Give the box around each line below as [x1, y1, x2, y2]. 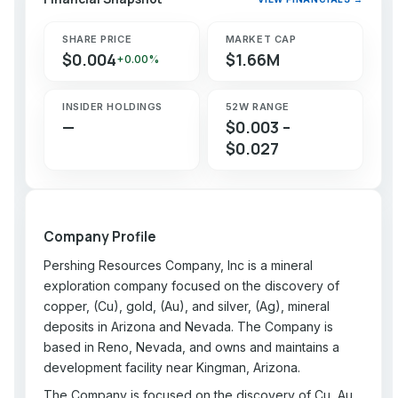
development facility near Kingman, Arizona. [44, 359, 300, 375]
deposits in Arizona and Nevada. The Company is [44, 318, 333, 334]
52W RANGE [225, 99, 290, 113]
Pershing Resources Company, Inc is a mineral [44, 257, 313, 273]
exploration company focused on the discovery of [44, 277, 339, 293]
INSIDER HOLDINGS [62, 99, 163, 113]
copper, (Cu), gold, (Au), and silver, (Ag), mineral [44, 298, 330, 314]
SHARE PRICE [62, 32, 132, 45]
